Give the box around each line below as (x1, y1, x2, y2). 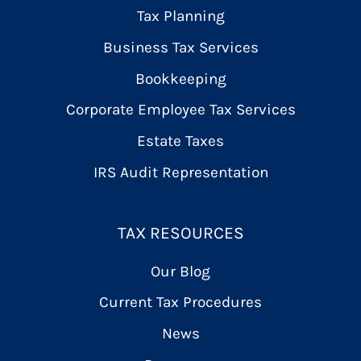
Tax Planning (136, 6, 225, 26)
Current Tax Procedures (99, 293, 262, 312)
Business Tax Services (102, 38, 259, 57)
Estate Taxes (137, 131, 224, 151)
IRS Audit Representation (93, 162, 268, 181)
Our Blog (151, 261, 210, 280)
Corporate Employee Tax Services (65, 100, 296, 119)
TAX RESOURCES (117, 222, 244, 243)
